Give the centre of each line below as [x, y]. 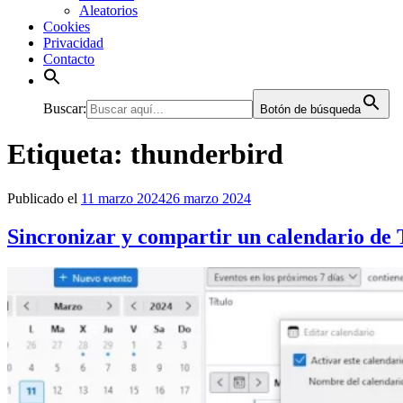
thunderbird [207, 154]
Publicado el [42, 198]
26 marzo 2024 [208, 198]
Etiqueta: [69, 154]
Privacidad [73, 43]
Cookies [67, 27]
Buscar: [65, 108]
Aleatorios [108, 10]
